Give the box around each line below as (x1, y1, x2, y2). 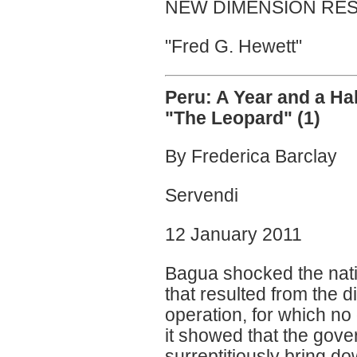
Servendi (165, 185, 238, 206)
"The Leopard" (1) (165, 107, 320, 128)
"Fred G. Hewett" (165, 35, 302, 57)
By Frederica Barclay (165, 146, 337, 167)
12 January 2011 (165, 223, 302, 245)
